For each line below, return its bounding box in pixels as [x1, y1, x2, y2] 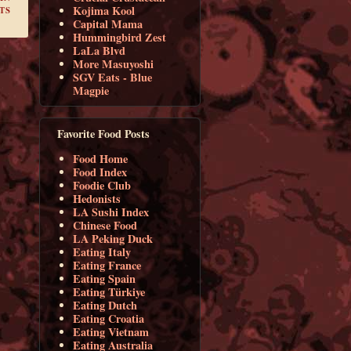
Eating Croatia [73, 310, 145, 327]
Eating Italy [73, 244, 132, 261]
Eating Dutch [73, 297, 138, 314]
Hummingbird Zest [73, 28, 167, 45]
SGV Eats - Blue [73, 68, 153, 85]
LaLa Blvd [73, 42, 126, 59]
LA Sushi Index [73, 204, 150, 221]
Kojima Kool [73, 2, 136, 19]
